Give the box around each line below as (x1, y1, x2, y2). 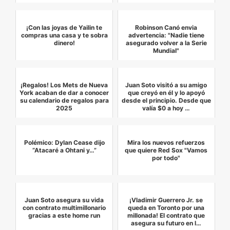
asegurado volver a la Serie (125, 39, 207, 47)
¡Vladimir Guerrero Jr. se (129, 196, 203, 204)
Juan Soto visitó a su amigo (125, 81, 207, 89)
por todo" (152, 154, 181, 162)
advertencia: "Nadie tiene (128, 31, 204, 40)
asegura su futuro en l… (131, 219, 202, 227)
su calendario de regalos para (20, 97, 109, 105)
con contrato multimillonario (23, 204, 106, 212)
